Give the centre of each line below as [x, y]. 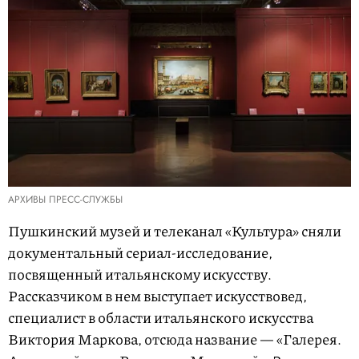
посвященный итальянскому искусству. [140, 274]
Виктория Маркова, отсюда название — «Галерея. [175, 339]
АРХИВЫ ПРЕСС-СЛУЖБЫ [65, 200]
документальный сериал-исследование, [140, 253]
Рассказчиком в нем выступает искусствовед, [157, 296]
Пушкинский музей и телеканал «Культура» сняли [175, 231]
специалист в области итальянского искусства [161, 318]
